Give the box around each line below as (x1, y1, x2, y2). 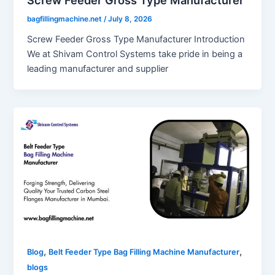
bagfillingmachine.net (27, 14, 104, 23)
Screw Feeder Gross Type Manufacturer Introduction (27, 33, 246, 45)
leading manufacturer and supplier (27, 63, 169, 74)
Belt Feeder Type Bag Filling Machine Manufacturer (48, 247, 240, 257)
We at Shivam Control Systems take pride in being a (27, 48, 243, 60)
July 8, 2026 (108, 14, 153, 23)
